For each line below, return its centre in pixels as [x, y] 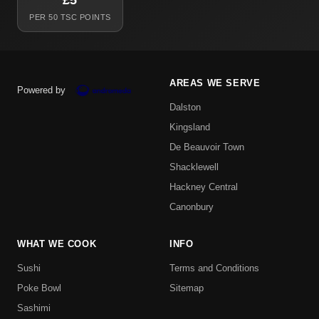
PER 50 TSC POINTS [70, 17]
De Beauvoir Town [207, 147]
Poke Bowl [39, 288]
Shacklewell [194, 167]
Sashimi [34, 308]
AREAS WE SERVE [215, 83]
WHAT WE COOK [57, 244]
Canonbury [192, 207]
